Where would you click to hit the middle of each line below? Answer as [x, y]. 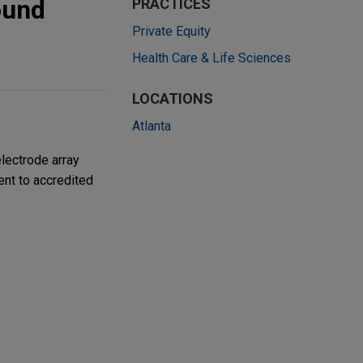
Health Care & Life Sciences [211, 58]
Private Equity [171, 32]
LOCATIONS [173, 99]
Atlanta [152, 126]
